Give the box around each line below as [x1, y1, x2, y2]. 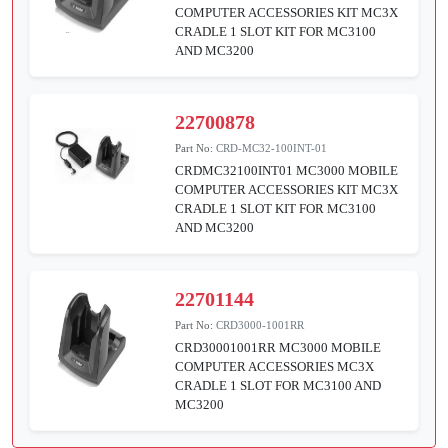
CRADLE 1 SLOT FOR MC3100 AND [175, 378, 382, 394]
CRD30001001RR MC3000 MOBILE [175, 340, 382, 356]
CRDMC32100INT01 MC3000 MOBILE [175, 163, 399, 179]
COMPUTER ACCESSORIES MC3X [175, 359, 375, 375]
